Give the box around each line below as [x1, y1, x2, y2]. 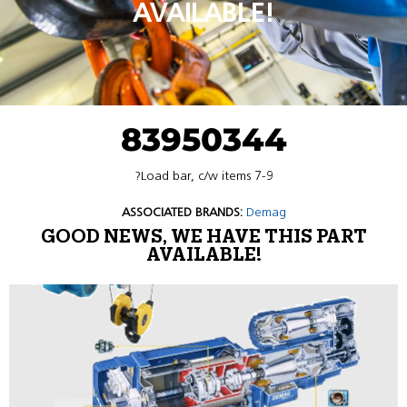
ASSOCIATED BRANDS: [121, 204, 243, 220]
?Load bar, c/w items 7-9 [134, 168, 273, 184]
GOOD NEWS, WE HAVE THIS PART [40, 228, 367, 246]
